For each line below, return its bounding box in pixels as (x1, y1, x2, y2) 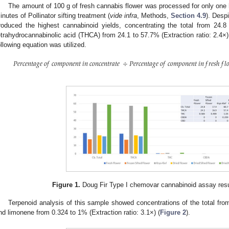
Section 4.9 (171, 12, 206, 20)
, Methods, (137, 12, 171, 20)
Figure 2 (160, 208, 186, 216)
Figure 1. (52, 180, 80, 189)
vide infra (110, 12, 137, 20)
